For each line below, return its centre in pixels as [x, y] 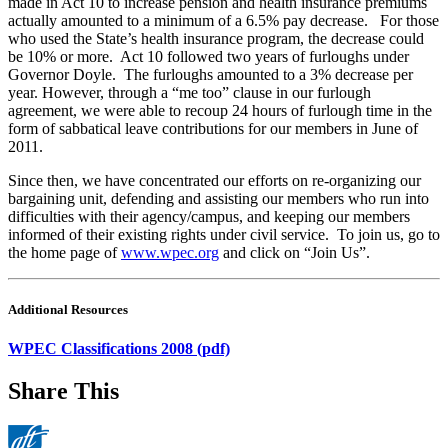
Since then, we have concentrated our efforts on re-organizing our [214, 181]
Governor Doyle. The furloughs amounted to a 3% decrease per [210, 75]
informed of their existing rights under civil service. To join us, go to [224, 235]
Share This [63, 391]
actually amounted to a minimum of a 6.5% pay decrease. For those [223, 21]
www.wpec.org [170, 253]
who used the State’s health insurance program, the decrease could [216, 39]
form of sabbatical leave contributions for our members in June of [213, 129]
